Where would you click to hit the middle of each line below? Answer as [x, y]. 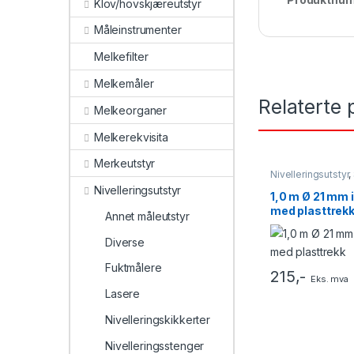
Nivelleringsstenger [155, 345]
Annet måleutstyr [147, 216]
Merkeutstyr [124, 164]
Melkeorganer [130, 110]
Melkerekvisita [131, 137]
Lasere [123, 294]
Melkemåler [124, 83]
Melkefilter [121, 57]
